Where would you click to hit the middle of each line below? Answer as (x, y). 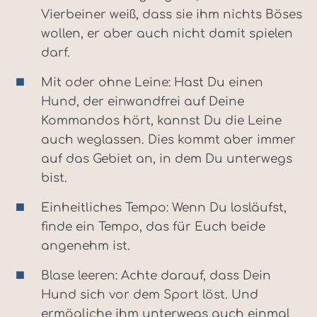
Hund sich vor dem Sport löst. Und (150, 294)
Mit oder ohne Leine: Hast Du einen (152, 82)
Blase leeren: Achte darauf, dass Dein (156, 275)
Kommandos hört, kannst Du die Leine (161, 120)
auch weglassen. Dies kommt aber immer (168, 139)
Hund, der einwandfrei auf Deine (143, 101)
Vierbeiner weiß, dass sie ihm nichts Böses (172, 14)
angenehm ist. (86, 246)
